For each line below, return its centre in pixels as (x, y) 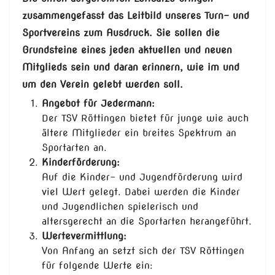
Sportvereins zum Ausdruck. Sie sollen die (121, 33)
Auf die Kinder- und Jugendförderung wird (142, 177)
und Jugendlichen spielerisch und (120, 207)
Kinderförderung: (81, 163)
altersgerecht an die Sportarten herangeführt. (147, 222)
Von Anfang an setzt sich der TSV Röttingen (143, 251)
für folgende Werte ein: (97, 266)
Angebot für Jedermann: (98, 104)
